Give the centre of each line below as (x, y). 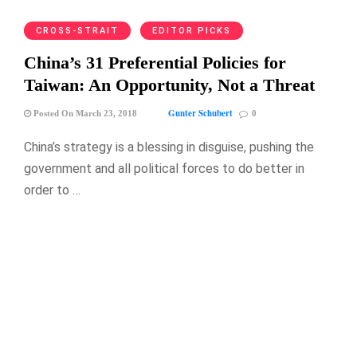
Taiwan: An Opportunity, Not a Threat (169, 84)
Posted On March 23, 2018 (84, 113)
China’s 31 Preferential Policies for (155, 62)
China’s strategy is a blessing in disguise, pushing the (169, 147)
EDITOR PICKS (192, 30)
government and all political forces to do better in (164, 168)
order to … (52, 190)
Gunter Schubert (200, 113)
